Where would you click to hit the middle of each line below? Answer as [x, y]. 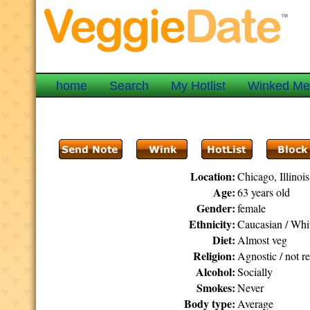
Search [129, 86]
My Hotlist [199, 86]
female [252, 208]
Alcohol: [216, 272]
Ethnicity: [212, 224]
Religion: [215, 256]
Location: [213, 176]
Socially [255, 272]
